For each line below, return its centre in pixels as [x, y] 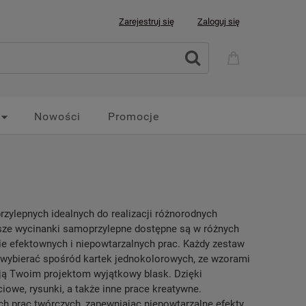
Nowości [57, 116]
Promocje [134, 116]
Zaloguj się [219, 22]
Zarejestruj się [147, 22]
